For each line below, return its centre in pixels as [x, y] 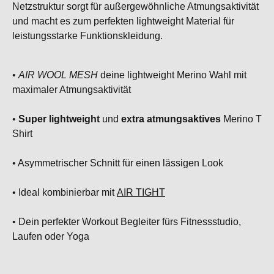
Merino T [241, 119]
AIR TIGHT [141, 192]
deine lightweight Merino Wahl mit [172, 75]
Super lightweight [59, 119]
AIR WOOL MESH [58, 75]
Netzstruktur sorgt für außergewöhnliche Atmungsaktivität [135, 6]
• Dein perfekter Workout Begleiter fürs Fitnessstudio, [127, 222]
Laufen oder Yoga [51, 236]
